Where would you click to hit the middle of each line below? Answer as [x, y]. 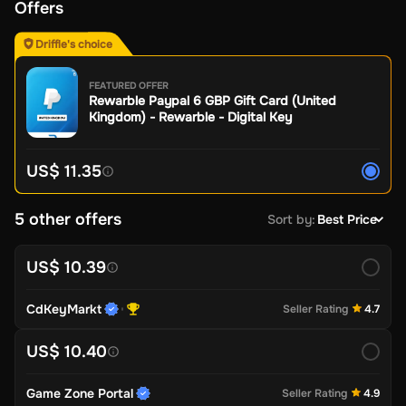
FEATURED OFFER [129, 86]
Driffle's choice [74, 44]
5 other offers [68, 219]
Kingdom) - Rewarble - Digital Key [190, 117]
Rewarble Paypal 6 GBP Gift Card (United [213, 101]
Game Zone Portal [80, 393]
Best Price [347, 219]
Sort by [290, 219]
